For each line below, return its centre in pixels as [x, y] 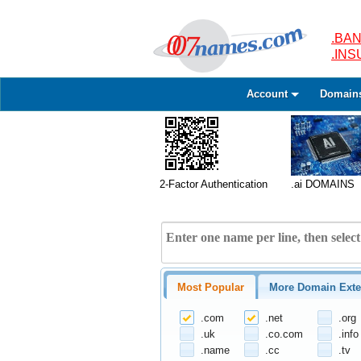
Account [267, 94]
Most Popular [211, 287]
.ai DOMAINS [323, 184]
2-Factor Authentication [214, 184]
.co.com [284, 334]
